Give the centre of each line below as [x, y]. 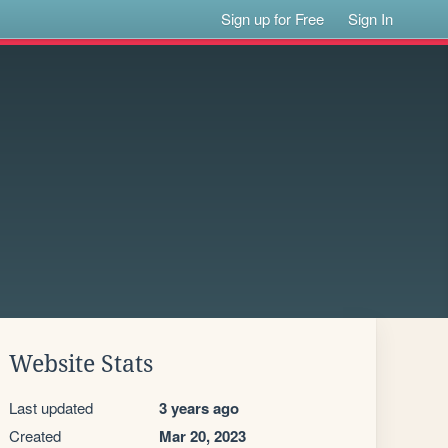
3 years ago [199, 408]
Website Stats [81, 364]
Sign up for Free [273, 18]
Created [35, 435]
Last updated [51, 407]
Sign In [371, 18]
